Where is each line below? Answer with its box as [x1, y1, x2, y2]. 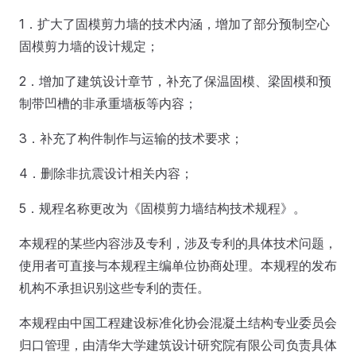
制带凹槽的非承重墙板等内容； [19, 95, 197, 111]
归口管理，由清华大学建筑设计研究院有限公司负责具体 [19, 337, 337, 353]
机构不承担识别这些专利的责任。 [19, 280, 210, 296]
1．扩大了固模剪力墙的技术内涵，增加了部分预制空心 [19, 16, 330, 32]
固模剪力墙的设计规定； [19, 38, 159, 54]
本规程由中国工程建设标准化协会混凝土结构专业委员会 [19, 315, 337, 331]
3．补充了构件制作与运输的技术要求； [19, 130, 243, 146]
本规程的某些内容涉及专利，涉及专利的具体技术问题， [19, 235, 337, 251]
